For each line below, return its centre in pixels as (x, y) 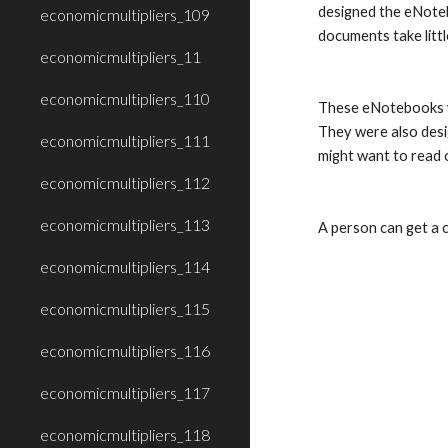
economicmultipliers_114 (125, 266)
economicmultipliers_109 (125, 14)
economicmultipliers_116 (125, 350)
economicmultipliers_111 (125, 140)
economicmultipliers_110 (125, 98)
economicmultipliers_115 (125, 308)
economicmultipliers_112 (125, 182)
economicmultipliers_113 (125, 224)
